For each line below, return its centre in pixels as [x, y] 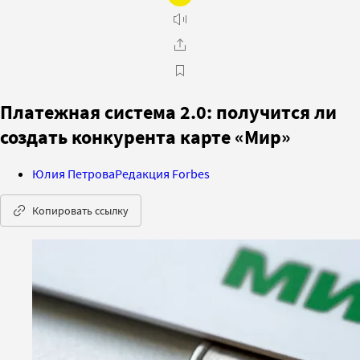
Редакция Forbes [162, 173]
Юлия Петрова [74, 173]
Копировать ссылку [80, 210]
